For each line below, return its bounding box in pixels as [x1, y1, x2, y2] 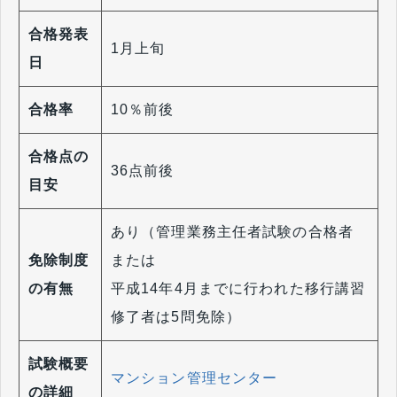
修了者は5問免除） [111, 308, 242, 324]
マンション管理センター [111, 370, 278, 385]
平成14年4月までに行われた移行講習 [111, 280, 366, 296]
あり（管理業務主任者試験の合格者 [111, 223, 354, 239]
